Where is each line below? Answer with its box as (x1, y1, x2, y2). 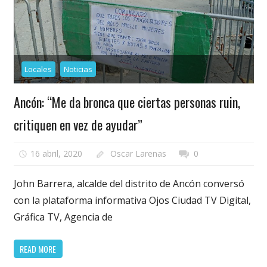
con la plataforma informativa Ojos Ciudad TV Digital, (13, 194, 251, 207)
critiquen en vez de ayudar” (13, 114, 142, 134)
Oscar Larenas (110, 148, 166, 160)
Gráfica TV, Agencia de (13, 210, 113, 224)
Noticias (64, 64, 93, 75)
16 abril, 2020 (30, 148, 83, 160)
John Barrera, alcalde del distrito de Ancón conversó (13, 177, 244, 191)
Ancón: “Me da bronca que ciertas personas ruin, (13, 92, 240, 111)
